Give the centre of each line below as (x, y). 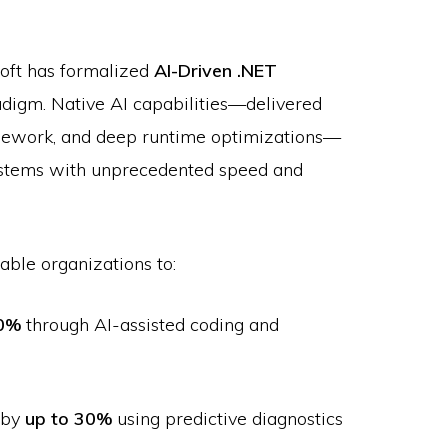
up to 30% (68, 419)
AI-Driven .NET (215, 71)
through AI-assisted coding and (150, 325)
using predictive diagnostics (227, 419)
